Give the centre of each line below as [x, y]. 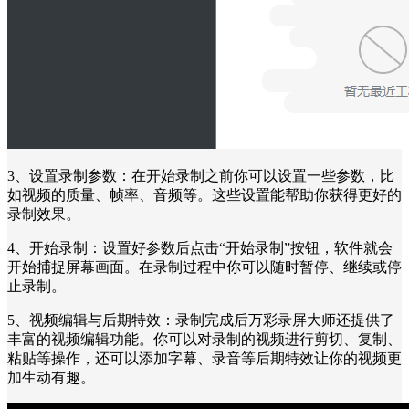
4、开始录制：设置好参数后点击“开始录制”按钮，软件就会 [200, 247]
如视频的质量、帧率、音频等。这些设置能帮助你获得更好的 [204, 194]
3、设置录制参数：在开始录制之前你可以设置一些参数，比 [201, 175]
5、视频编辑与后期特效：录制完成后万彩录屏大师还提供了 [201, 320]
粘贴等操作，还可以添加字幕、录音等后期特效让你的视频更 [204, 358]
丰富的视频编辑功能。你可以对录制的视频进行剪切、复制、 [204, 339]
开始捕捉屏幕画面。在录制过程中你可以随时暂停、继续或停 [204, 267]
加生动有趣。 [51, 377]
